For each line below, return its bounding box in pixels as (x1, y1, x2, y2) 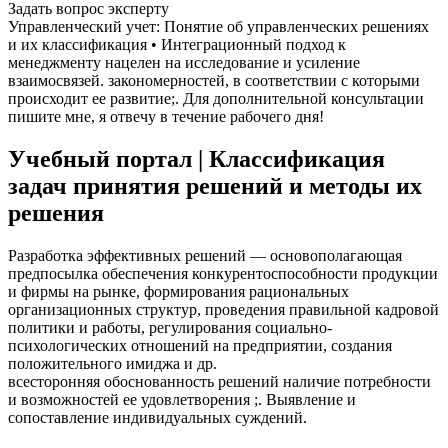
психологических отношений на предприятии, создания (8, 336, 392, 354)
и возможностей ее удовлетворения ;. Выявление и (8, 390, 356, 408)
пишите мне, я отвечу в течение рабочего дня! (8, 107, 324, 125)
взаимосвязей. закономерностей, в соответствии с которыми (8, 71, 420, 89)
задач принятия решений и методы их (8, 172, 422, 199)
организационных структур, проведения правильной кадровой (8, 300, 439, 318)
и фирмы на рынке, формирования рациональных (8, 282, 349, 300)
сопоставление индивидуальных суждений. (8, 408, 307, 426)
